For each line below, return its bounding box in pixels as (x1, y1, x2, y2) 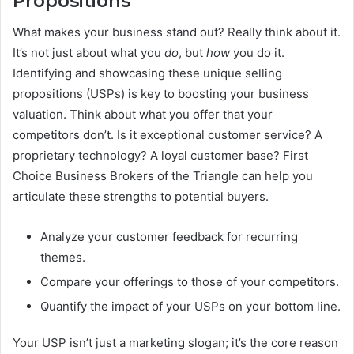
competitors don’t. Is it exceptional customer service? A (13, 127, 322, 143)
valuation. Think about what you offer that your (13, 107, 273, 122)
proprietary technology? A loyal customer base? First (13, 148, 308, 164)
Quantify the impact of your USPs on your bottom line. (40, 299, 341, 314)
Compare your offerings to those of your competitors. (40, 274, 339, 290)
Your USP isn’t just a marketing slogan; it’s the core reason (13, 335, 338, 351)
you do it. (230, 45, 284, 61)
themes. (40, 250, 85, 265)
